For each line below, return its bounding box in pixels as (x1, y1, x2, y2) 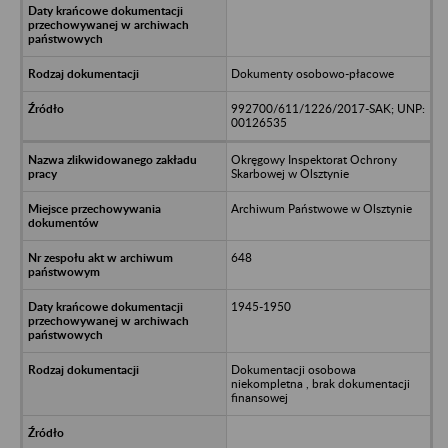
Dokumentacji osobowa (230, 361, 356, 377)
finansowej (230, 389, 288, 405)
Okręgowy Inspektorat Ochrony (230, 151, 397, 167)
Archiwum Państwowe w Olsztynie (230, 200, 412, 216)
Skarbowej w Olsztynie (230, 165, 349, 181)
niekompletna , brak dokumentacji (230, 375, 410, 391)
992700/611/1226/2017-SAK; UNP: (230, 100, 425, 116)
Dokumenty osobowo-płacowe (230, 65, 394, 81)
